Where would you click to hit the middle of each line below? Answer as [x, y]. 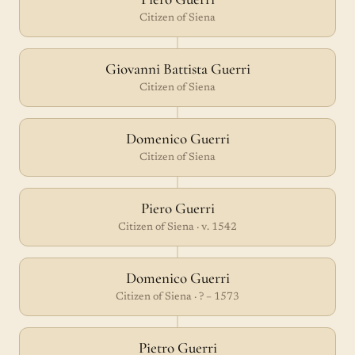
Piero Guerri [177, 208]
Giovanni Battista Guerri [177, 69]
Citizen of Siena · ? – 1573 [177, 297]
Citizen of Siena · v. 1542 [177, 227]
